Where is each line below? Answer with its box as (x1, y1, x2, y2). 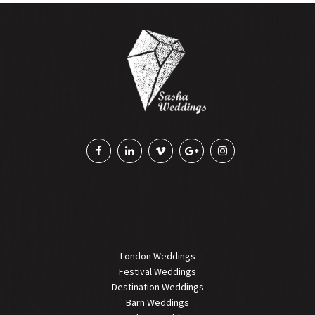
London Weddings (120, 250, 195, 263)
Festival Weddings (119, 265, 196, 278)
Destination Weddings (111, 281, 204, 294)
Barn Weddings (126, 296, 189, 309)
